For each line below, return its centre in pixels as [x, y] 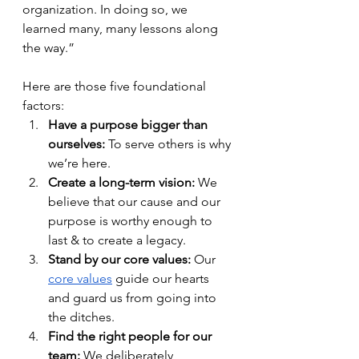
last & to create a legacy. [119, 240]
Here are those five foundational [116, 86]
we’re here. [79, 163]
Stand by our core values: [119, 259]
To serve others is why [169, 144]
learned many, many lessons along [122, 28]
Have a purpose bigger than [129, 125]
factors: [45, 105]
